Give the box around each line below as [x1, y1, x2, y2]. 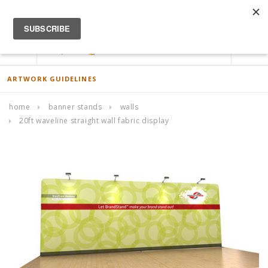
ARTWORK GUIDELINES [7, 74, 97, 83]
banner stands [48, 102, 102, 112]
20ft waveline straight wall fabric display [19, 115, 169, 126]
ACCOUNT [216, 8, 256, 19]
